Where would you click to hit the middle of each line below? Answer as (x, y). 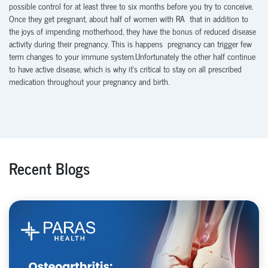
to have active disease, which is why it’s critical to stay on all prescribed (125, 68)
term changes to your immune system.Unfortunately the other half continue (132, 56)
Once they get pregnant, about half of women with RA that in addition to (129, 18)
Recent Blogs (49, 167)
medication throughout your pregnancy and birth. (89, 81)
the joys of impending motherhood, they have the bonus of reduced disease (133, 31)
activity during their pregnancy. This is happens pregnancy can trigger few (130, 43)
